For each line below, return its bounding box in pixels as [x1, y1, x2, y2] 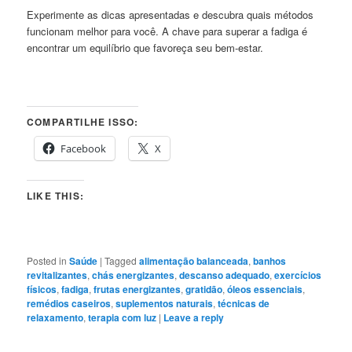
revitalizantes [27, 267, 88, 282]
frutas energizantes [93, 281, 181, 296]
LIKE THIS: [27, 188, 85, 203]
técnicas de [218, 295, 270, 310]
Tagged [104, 253, 137, 267]
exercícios [274, 267, 322, 282]
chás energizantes [92, 267, 175, 282]
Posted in [27, 253, 68, 267]
